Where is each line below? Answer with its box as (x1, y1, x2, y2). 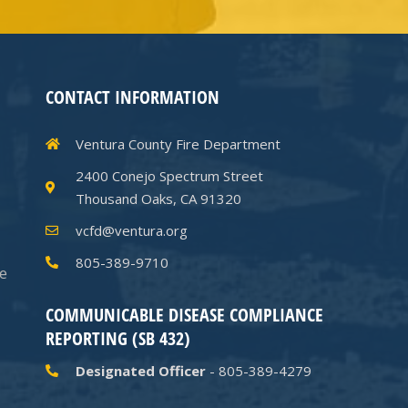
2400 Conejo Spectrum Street (75, 166, 263, 185)
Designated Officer (75, 361, 206, 380)
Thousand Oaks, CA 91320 (75, 189, 241, 208)
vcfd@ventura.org (75, 220, 188, 240)
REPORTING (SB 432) (46, 325, 190, 351)
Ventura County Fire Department (75, 134, 280, 153)
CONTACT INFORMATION (46, 84, 219, 109)
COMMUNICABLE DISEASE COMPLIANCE (46, 301, 323, 327)
